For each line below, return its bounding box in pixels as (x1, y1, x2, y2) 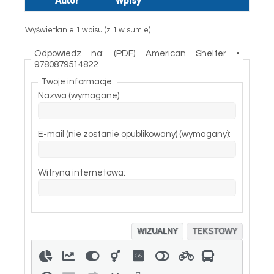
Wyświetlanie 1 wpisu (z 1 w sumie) (25, 26, 150, 34)
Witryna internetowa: (38, 168, 125, 177)
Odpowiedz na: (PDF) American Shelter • (34, 49, 240, 58)
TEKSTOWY (192, 226, 237, 235)
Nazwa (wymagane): (38, 91, 121, 100)
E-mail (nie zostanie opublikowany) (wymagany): (38, 130, 231, 139)
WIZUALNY (137, 226, 178, 235)
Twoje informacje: (41, 77, 114, 86)
